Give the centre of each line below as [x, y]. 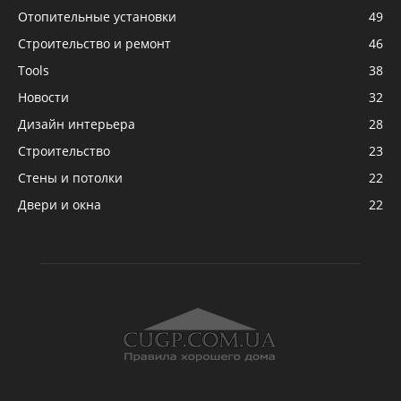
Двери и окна [60, 204]
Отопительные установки [97, 16]
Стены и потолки [70, 177]
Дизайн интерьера [77, 124]
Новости [43, 97]
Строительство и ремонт [94, 43]
